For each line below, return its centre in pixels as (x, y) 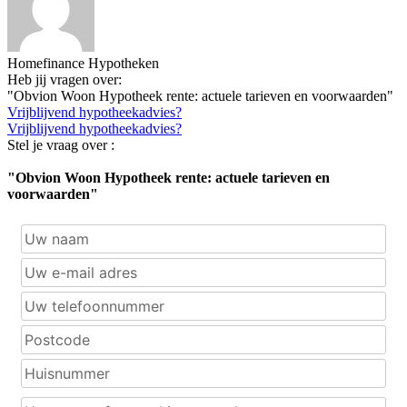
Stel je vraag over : (61, 145)
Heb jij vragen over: (65, 80)
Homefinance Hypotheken (83, 64)
